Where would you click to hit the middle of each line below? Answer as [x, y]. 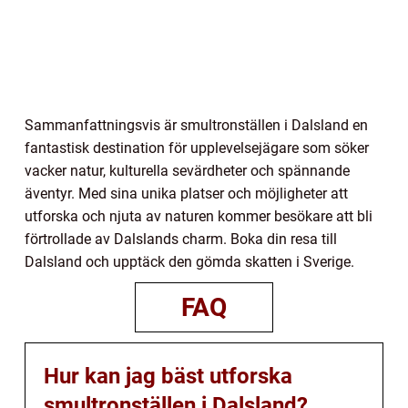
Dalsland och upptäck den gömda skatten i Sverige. [189, 261]
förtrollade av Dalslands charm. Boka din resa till [181, 239]
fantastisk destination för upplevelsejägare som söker [197, 148]
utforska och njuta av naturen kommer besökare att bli [199, 216]
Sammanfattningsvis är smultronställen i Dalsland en [196, 125]
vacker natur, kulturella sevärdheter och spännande [187, 170]
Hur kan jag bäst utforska [168, 376]
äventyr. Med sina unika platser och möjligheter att [186, 193]
